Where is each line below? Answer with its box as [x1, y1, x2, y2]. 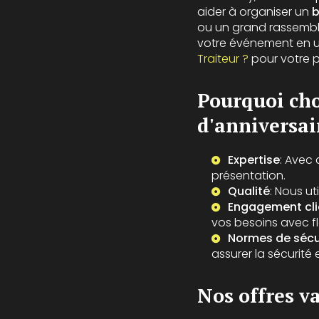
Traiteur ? [197, 51, 249, 68]
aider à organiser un [197, 4, 312, 21]
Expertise [228, 152, 280, 169]
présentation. [211, 167, 286, 184]
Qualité [228, 183, 270, 200]
